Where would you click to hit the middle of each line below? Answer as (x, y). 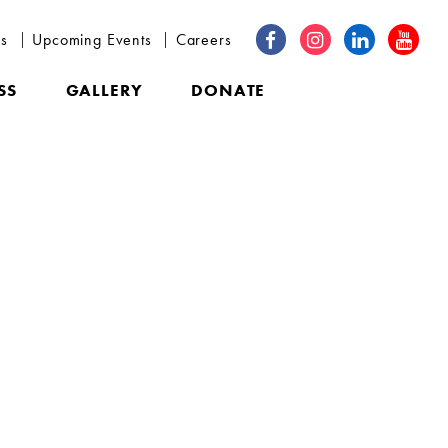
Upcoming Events (92, 39)
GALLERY (104, 90)
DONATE (228, 90)
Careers (203, 39)
